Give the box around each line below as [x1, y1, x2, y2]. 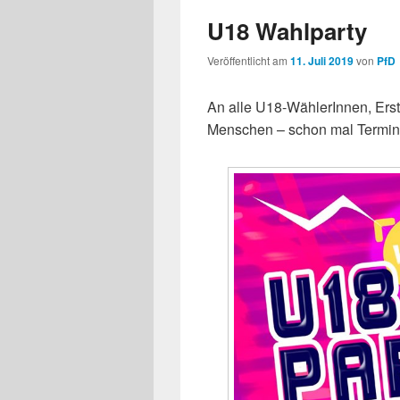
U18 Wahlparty [207, 14, 367, 48]
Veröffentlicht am [207, 53, 290, 69]
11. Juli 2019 [290, 53, 354, 70]
